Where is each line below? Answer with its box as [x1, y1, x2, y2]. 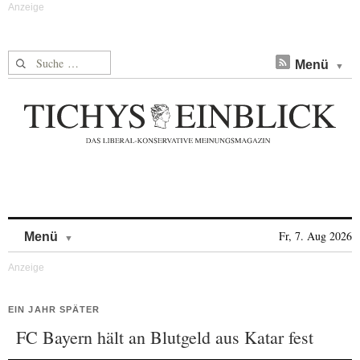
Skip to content [73, 222, 157, 235]
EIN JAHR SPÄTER [8, 305, 100, 314]
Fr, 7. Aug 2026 [279, 228, 352, 243]
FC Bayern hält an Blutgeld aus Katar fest [16, 325, 313, 349]
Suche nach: [8, 51, 70, 68]
